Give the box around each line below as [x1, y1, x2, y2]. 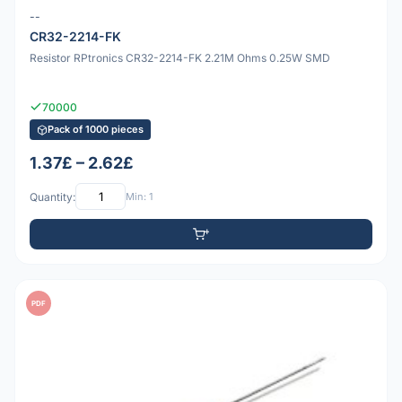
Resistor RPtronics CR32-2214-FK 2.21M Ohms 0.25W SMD [30, 51, 330, 66]
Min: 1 [126, 189, 153, 203]
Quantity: [30, 189, 75, 204]
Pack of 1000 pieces [48, 123, 144, 136]
